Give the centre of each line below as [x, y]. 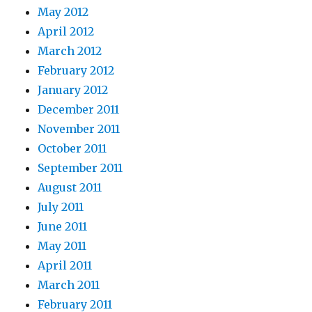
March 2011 [69, 285]
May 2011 [62, 246]
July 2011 [61, 207]
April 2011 [65, 266]
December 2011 [79, 110]
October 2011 [72, 149]
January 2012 [73, 90]
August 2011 [70, 188]
